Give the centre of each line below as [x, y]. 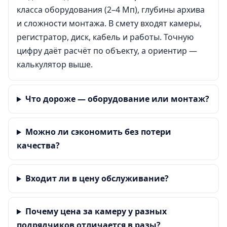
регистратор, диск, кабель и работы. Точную [105, 37]
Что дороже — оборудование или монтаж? [117, 99]
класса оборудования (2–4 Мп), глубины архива [111, 10]
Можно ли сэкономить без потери [98, 132]
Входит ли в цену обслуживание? [97, 179]
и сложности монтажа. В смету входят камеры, [109, 24]
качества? [38, 146]
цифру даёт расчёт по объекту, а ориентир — [107, 51]
